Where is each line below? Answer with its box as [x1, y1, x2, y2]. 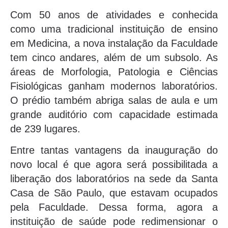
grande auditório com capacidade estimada [10, 108, 218, 120]
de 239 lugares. [10, 123, 80, 134]
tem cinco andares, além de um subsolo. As [10, 51, 218, 63]
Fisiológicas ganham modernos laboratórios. [10, 80, 218, 92]
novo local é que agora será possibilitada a [10, 159, 218, 170]
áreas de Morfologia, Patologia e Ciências [10, 66, 218, 77]
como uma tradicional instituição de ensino [10, 23, 218, 35]
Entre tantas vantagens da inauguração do [10, 145, 218, 156]
